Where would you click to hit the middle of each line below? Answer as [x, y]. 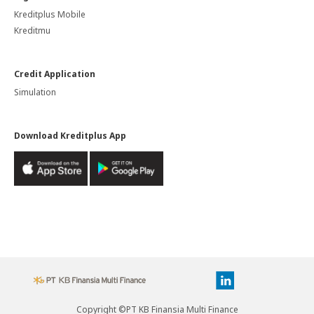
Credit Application [55, 74]
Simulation [35, 92]
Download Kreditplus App [70, 136]
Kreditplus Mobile [50, 14]
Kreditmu [32, 30]
